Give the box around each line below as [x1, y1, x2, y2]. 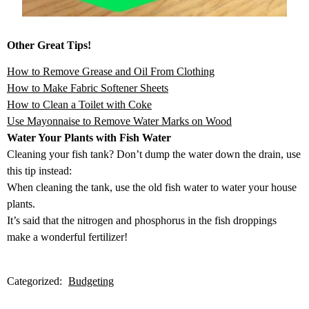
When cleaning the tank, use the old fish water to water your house [7, 181, 297, 194]
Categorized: [7, 275, 65, 288]
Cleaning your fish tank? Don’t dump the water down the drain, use [7, 148, 301, 161]
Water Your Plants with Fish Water [7, 132, 171, 144]
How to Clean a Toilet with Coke [7, 99, 152, 111]
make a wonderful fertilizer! [7, 231, 128, 243]
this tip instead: [7, 165, 72, 177]
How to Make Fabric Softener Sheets [7, 82, 168, 94]
